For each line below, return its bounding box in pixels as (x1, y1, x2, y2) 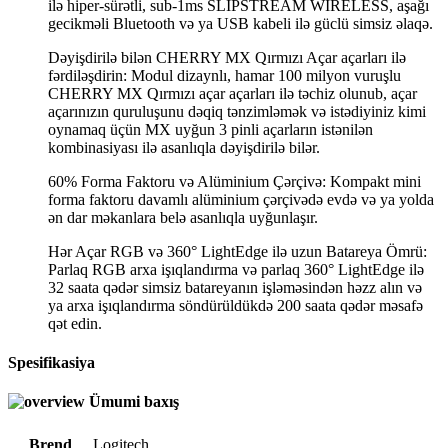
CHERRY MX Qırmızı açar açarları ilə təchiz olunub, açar (48, 84, 417, 102)
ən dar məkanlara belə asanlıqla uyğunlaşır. (48, 208, 318, 226)
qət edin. (48, 314, 102, 332)
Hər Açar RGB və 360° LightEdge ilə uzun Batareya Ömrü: (48, 242, 427, 260)
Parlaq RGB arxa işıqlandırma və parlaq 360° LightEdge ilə (48, 260, 424, 278)
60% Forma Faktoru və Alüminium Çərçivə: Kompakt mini (48, 172, 421, 190)
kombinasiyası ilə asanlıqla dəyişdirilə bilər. (48, 138, 320, 156)
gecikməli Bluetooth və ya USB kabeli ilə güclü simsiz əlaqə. (48, 14, 433, 32)
